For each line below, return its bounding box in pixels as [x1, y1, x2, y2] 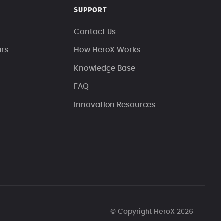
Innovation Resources [74, 101, 156, 109]
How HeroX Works [74, 46, 141, 54]
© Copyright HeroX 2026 [110, 208, 193, 216]
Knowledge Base [74, 64, 136, 72]
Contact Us [74, 28, 116, 36]
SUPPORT [74, 6, 108, 14]
